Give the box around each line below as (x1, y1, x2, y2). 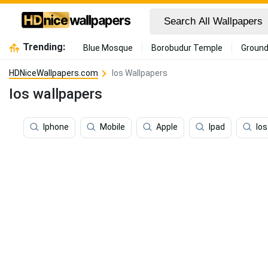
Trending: (22, 41, 65, 53)
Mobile (100, 122, 125, 132)
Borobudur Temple (151, 43, 223, 53)
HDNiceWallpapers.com (9, 68, 98, 78)
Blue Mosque (83, 43, 133, 53)
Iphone (43, 122, 69, 132)
